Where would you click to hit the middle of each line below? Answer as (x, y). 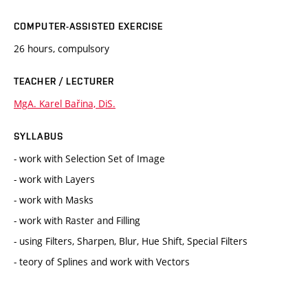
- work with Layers (54, 179)
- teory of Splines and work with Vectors (102, 261)
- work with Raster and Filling (77, 220)
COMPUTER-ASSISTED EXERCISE (89, 26)
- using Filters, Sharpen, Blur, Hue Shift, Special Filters (131, 241)
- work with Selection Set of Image (89, 158)
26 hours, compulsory (62, 48)
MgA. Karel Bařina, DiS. (65, 103)
